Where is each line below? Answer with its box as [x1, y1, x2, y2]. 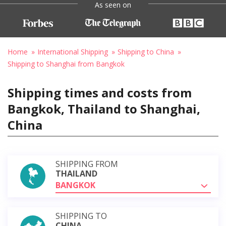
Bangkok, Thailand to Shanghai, [8, 100, 200, 117]
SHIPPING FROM [55, 158, 118, 169]
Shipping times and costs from [8, 84, 192, 101]
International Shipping [37, 46, 108, 56]
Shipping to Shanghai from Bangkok [8, 59, 125, 69]
